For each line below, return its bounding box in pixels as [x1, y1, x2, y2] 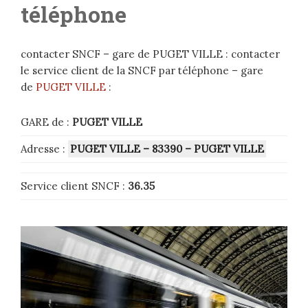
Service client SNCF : [21, 179, 128, 193]
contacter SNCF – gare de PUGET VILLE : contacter [21, 47, 280, 61]
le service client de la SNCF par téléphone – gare [21, 64, 263, 78]
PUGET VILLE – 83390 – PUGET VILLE [70, 142, 264, 156]
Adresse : [21, 142, 65, 156]
